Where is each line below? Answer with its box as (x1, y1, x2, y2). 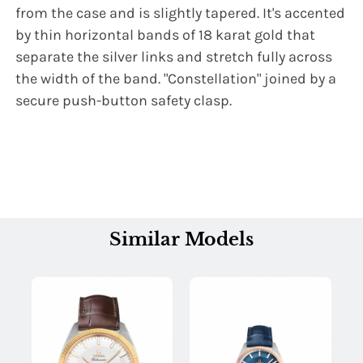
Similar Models (109, 228, 254, 251)
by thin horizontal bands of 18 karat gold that (15, 26, 316, 45)
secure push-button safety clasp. (15, 92, 233, 110)
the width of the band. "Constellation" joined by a (15, 70, 337, 88)
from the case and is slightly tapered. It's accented (15, 4, 346, 23)
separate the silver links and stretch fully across (15, 48, 333, 66)
